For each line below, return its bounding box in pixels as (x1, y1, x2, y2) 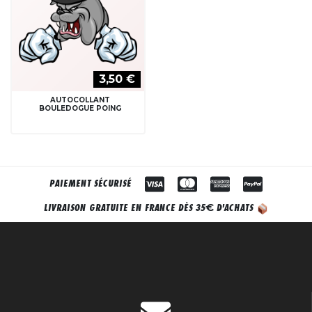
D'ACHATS (214, 203, 257, 214)
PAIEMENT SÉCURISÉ (49, 178, 134, 189)
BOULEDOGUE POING (38, 104, 121, 114)
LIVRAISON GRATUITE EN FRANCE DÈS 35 (44, 203, 206, 214)
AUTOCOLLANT (49, 95, 110, 105)
